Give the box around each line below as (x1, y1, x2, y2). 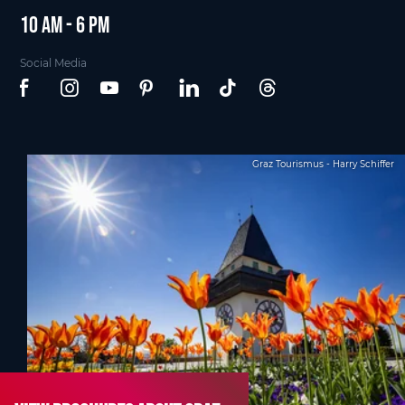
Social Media (20, 56, 88, 70)
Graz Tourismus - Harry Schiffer (252, 158, 394, 170)
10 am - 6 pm (20, 12, 110, 37)
